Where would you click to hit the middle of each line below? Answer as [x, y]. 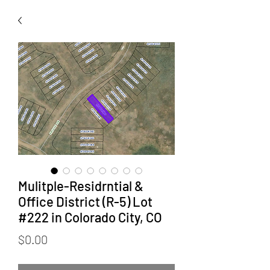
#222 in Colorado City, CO [90, 217]
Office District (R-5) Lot [85, 201]
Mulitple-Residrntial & [81, 186]
